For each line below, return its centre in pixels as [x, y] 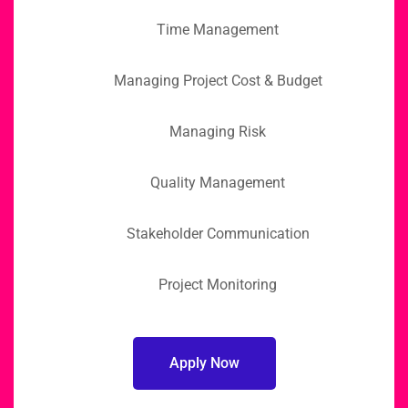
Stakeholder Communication [218, 233]
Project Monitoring [218, 284]
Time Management [218, 29]
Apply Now [204, 362]
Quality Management [218, 182]
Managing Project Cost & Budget [218, 80]
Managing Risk [218, 131]
